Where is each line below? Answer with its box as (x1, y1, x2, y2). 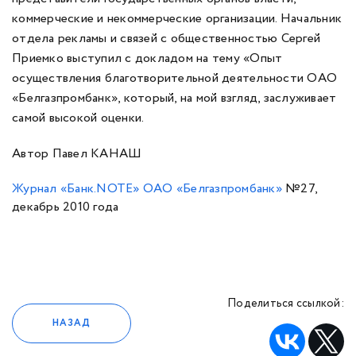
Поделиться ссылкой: (227, 296, 344, 311)
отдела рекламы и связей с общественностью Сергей (12, 29, 321, 48)
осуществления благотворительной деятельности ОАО (12, 69, 338, 87)
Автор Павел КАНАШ (12, 145, 142, 163)
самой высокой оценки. (12, 109, 145, 127)
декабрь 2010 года (12, 198, 119, 216)
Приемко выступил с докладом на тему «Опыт (12, 49, 283, 68)
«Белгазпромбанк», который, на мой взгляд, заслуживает (12, 89, 337, 107)
